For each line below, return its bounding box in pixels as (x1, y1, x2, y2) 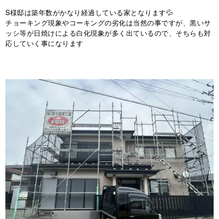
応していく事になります (5, 38, 84, 48)
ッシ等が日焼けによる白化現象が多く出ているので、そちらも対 (5, 27, 211, 38)
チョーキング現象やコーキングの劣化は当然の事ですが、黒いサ (5, 17, 211, 27)
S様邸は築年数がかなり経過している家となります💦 (5, 7, 174, 17)
